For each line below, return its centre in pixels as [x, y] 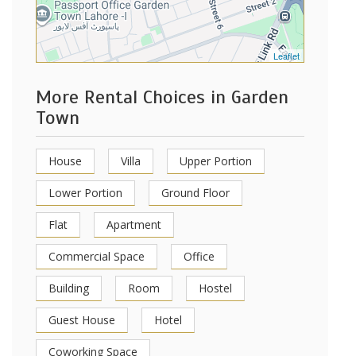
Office [199, 256]
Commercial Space [97, 256]
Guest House [82, 320]
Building [69, 288]
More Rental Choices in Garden [162, 97]
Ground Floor [195, 193]
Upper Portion [216, 161]
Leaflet [286, 56]
